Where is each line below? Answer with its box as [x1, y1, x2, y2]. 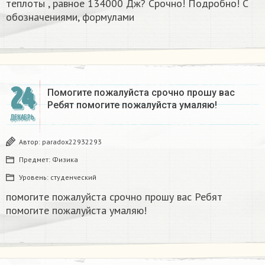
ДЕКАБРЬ [9, 113, 34, 122]
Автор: [19, 137, 42, 147]
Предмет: [19, 155, 52, 164]
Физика [52, 155, 78, 164]
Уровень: [19, 173, 50, 182]
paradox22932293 [42, 137, 102, 147]
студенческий [50, 173, 96, 182]
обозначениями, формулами [6, 10, 134, 24]
